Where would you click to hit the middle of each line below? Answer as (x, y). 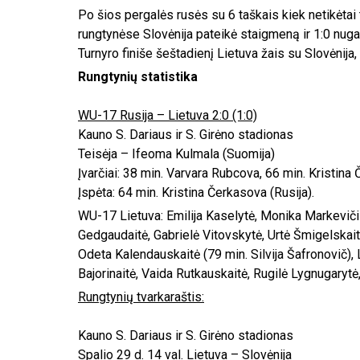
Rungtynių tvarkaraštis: (141, 297)
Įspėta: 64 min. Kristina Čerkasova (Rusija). (196, 192)
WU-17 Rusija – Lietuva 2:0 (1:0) (168, 115)
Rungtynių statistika (138, 76)
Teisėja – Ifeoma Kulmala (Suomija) (176, 153)
